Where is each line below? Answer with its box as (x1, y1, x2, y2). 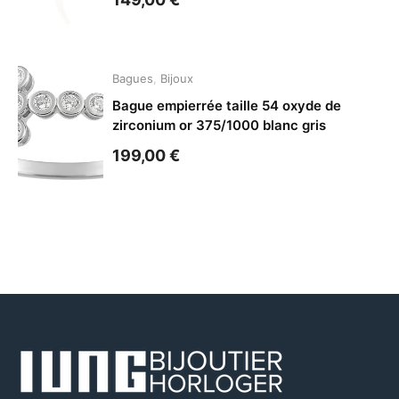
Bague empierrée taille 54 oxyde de (112, 97, 342, 115)
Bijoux (160, 71, 194, 86)
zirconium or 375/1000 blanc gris (112, 117, 327, 134)
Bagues (112, 71, 154, 86)
